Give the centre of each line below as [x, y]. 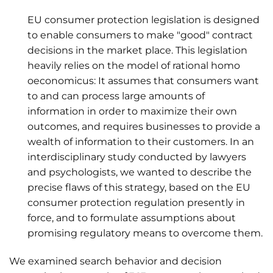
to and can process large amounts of [116, 96]
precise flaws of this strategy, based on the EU [139, 188]
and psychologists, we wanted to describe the [140, 172]
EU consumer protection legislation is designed [144, 20]
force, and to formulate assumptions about [132, 218]
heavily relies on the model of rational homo [134, 66]
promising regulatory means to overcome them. [145, 233]
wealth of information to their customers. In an [141, 142]
